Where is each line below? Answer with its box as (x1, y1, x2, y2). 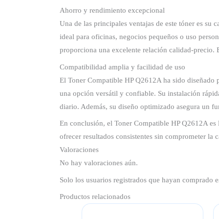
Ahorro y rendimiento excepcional (60, 6, 165, 15)
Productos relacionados (60, 193, 131, 201)
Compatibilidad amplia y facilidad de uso (60, 63, 186, 71)
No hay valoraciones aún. (60, 159, 138, 167)
